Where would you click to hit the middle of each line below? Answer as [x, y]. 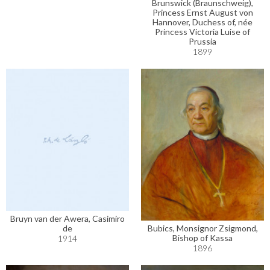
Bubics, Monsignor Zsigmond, [202, 228]
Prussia [202, 42]
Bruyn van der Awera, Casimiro [67, 219]
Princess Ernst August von [202, 13]
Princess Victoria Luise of [202, 32]
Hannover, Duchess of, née [202, 22]
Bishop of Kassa [202, 238]
